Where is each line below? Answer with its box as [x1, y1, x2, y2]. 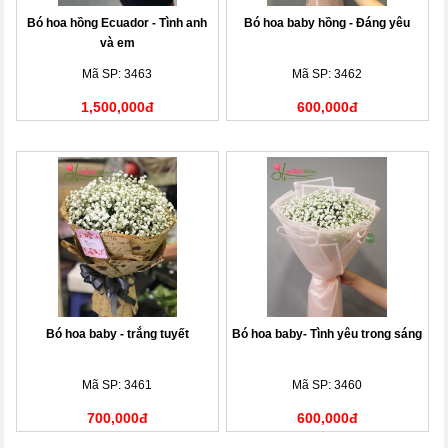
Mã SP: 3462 [292, 66, 363, 81]
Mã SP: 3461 [82, 377, 153, 392]
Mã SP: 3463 [82, 66, 153, 81]
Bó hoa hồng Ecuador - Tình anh [27, 15, 208, 30]
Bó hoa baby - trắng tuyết [45, 326, 189, 341]
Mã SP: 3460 [292, 377, 363, 392]
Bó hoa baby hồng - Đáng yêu [244, 15, 411, 30]
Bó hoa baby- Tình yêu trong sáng [232, 326, 423, 341]
